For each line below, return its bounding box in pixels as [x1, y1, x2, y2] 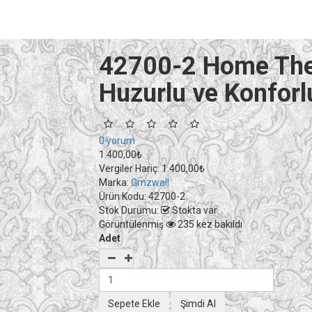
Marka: [98, 177, 131, 188]
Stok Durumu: [98, 205, 159, 216]
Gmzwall [130, 177, 169, 188]
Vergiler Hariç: [98, 163, 159, 174]
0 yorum [98, 135, 135, 146]
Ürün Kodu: [98, 191, 148, 202]
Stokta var [169, 205, 217, 216]
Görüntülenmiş [98, 219, 164, 230]
